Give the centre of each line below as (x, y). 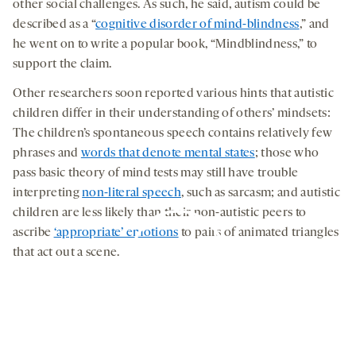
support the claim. (62, 65)
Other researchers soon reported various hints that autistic (173, 94)
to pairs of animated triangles (259, 233)
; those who (287, 154)
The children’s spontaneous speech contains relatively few (173, 134)
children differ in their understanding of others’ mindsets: (172, 114)
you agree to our (138, 328)
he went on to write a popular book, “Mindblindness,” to (165, 45)
